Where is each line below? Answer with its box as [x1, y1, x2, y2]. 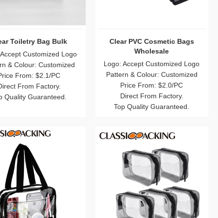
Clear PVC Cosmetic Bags [109, 37, 194, 46]
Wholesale [134, 47, 169, 55]
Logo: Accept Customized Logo [104, 60, 200, 68]
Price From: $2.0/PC [120, 81, 183, 90]
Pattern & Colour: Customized [106, 71, 198, 79]
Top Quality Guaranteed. [114, 103, 190, 111]
